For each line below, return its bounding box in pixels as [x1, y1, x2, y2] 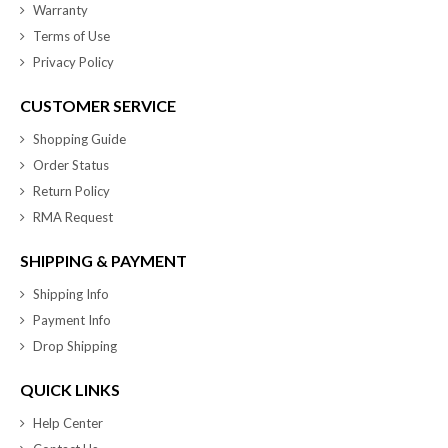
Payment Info [33, 311, 111, 328]
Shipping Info [33, 285, 109, 302]
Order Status [33, 156, 109, 173]
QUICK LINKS [20, 379, 120, 399]
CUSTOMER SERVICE [20, 95, 176, 115]
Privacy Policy [33, 53, 114, 70]
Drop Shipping [33, 337, 117, 354]
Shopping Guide [33, 130, 126, 147]
